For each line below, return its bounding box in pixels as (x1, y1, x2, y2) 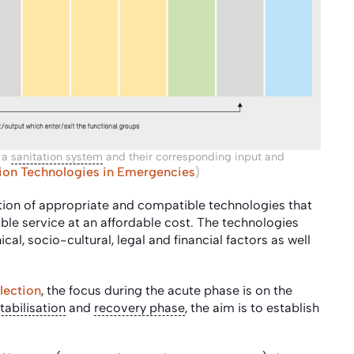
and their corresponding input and (103, 149, 284, 164)
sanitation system (11, 149, 103, 164)
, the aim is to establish (185, 299, 319, 315)
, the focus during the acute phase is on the (41, 282, 292, 298)
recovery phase (94, 299, 185, 315)
